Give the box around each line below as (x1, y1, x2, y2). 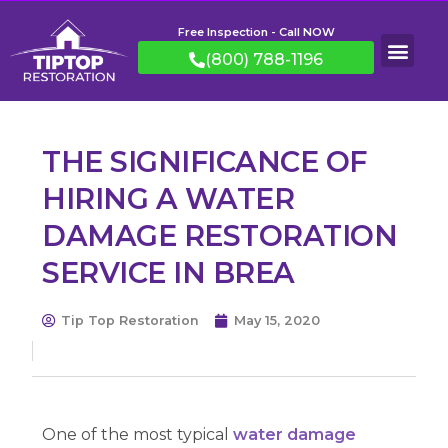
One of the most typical (42, 425, 234, 445)
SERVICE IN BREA (42, 255, 295, 291)
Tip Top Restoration (61, 313, 200, 329)
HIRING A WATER (42, 181, 295, 217)
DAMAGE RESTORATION (42, 218, 398, 254)
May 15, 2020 (234, 313, 321, 329)
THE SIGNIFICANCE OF (42, 144, 367, 180)
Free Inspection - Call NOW (177, 25, 335, 40)
